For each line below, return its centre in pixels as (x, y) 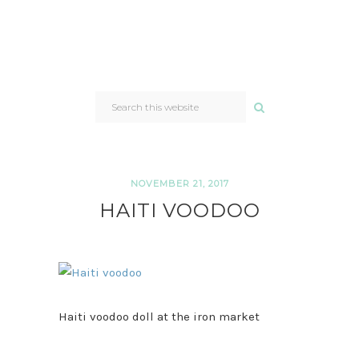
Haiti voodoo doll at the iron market (159, 317)
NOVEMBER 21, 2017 (179, 184)
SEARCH (113, 95)
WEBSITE (115, 112)
